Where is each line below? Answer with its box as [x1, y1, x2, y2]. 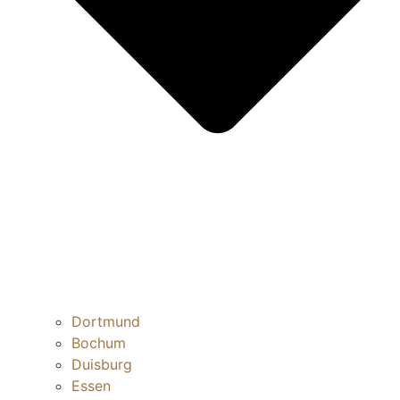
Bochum [71, 334, 126, 353]
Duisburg [71, 355, 132, 374]
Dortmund [71, 312, 140, 331]
